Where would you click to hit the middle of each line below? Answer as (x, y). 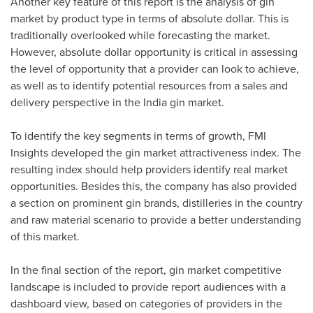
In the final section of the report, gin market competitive (146, 270)
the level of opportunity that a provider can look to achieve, (155, 69)
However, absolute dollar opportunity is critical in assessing (154, 52)
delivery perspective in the (77, 102)
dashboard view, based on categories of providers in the (146, 304)
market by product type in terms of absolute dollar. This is (150, 19)
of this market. (45, 236)
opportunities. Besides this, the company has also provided (154, 186)
